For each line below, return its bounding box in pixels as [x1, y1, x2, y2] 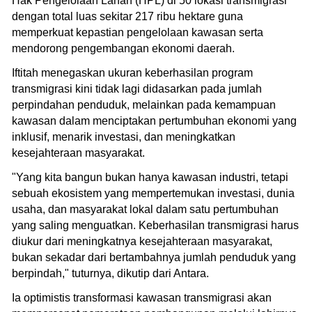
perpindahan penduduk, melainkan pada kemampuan [12, 98, 276, 111]
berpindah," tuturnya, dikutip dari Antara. [12, 267, 209, 279]
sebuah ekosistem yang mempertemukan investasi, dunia [12, 187, 295, 199]
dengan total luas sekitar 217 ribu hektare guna [12, 10, 243, 22]
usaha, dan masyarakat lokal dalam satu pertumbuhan [12, 203, 279, 215]
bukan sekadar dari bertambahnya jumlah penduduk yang [12, 251, 296, 263]
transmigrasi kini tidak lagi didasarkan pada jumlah [12, 82, 262, 95]
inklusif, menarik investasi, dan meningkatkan [12, 130, 235, 143]
